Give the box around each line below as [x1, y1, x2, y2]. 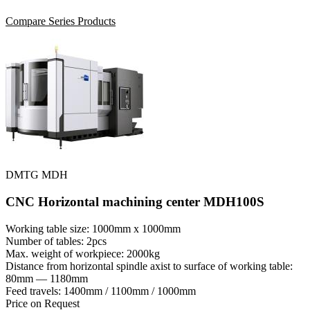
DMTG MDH [6, 169, 68, 181]
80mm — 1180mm [6, 272, 88, 284]
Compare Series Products [6, 15, 116, 28]
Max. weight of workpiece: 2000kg [6, 247, 160, 259]
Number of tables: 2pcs [6, 235, 107, 247]
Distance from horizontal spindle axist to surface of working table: [6, 259, 293, 272]
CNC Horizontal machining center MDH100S [6, 194, 264, 209]
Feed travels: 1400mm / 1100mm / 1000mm [6, 284, 196, 297]
